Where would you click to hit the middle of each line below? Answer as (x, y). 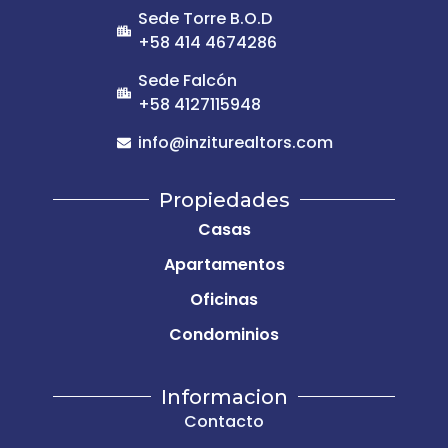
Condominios (224, 334)
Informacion (224, 396)
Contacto (224, 421)
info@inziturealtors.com (235, 142)
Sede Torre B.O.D (204, 18)
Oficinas (224, 299)
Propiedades (224, 199)
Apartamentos (224, 264)
